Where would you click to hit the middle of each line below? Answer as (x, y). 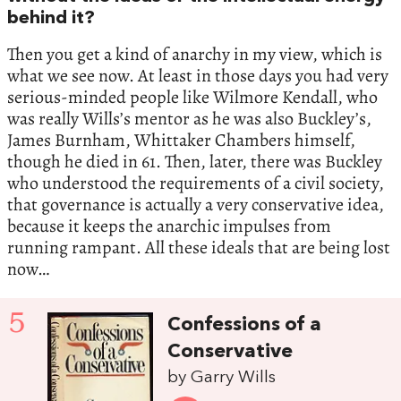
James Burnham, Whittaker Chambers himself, (181, 141)
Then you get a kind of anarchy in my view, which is (195, 55)
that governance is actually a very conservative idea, (196, 205)
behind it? (51, 19)
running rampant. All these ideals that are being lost (199, 248)
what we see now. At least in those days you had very (198, 76)
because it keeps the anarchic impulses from (169, 226)
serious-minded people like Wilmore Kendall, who (192, 98)
